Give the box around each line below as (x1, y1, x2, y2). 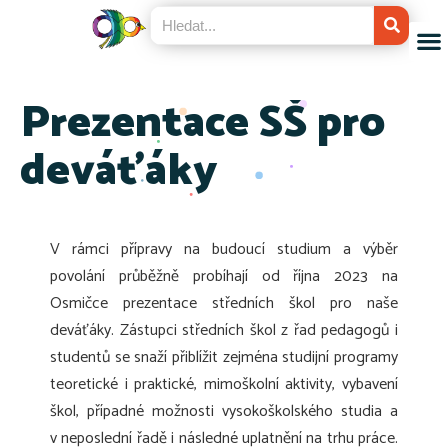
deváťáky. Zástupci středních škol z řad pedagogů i (50, 317, 398, 344)
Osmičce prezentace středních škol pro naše (50, 290, 398, 317)
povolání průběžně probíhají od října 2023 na (50, 263, 398, 290)
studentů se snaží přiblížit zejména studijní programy (50, 344, 398, 371)
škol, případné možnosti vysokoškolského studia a (50, 398, 398, 425)
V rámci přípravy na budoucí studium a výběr (50, 236, 398, 263)
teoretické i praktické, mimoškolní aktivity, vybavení (50, 371, 398, 398)
